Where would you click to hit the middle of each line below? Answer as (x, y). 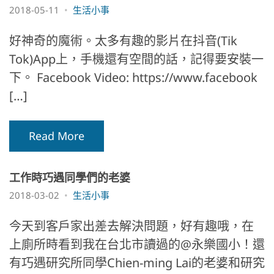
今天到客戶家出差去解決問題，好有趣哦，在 (131, 226)
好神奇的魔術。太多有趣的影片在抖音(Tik (123, 40)
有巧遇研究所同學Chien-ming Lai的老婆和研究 (137, 262)
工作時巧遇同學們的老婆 (70, 177)
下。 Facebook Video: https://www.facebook (133, 77)
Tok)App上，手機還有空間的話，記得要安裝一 (136, 59)
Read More (57, 135)
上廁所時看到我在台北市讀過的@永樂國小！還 (137, 244)
